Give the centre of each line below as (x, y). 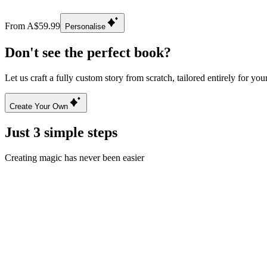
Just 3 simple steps (61, 132)
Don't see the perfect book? (88, 52)
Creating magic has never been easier (74, 157)
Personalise (85, 26)
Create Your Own (39, 106)
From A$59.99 (32, 26)
